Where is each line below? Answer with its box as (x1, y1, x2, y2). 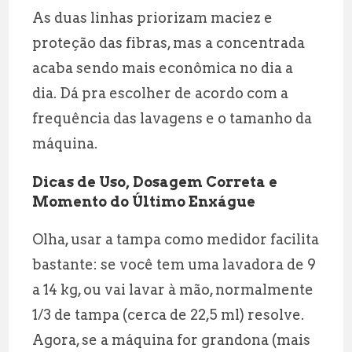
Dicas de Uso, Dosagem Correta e (32, 173, 278, 190)
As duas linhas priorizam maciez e (32, 9, 273, 26)
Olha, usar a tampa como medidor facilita (32, 230, 320, 247)
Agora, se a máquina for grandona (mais (32, 331, 311, 348)
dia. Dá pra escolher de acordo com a (32, 84, 289, 101)
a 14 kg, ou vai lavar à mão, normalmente (32, 280, 314, 298)
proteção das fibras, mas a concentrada (32, 34, 306, 51)
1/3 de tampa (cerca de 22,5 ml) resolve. (32, 306, 305, 323)
